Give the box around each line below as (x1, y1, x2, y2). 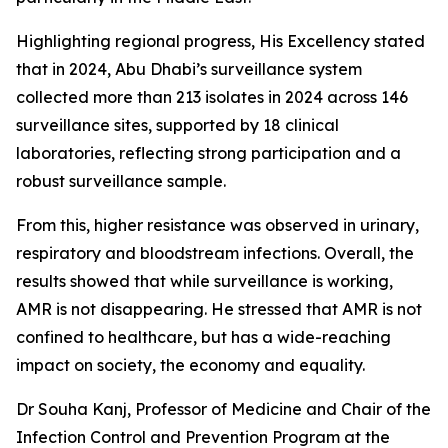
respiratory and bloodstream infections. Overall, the (16, 243, 414, 264)
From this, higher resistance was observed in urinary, (16, 215, 419, 236)
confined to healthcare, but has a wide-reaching (16, 327, 391, 348)
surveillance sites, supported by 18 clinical (16, 115, 339, 136)
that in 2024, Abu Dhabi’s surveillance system (16, 59, 362, 80)
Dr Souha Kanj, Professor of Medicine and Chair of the (16, 399, 431, 420)
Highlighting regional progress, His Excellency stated (16, 31, 425, 52)
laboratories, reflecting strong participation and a (16, 143, 401, 164)
